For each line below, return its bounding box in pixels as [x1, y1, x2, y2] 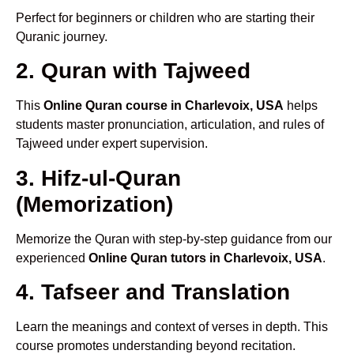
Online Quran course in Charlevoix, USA [43, 99, 284, 113]
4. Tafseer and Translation [16, 279, 290, 304]
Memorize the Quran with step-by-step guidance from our [16, 232, 332, 246]
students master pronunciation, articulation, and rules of [16, 118, 324, 132]
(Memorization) [16, 191, 173, 217]
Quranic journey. [16, 29, 107, 43]
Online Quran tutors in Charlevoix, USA [88, 250, 322, 265]
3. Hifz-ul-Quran [16, 165, 181, 190]
